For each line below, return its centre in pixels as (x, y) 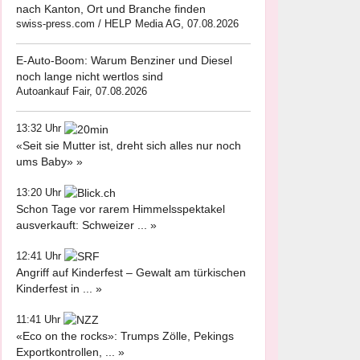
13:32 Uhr (40, 129)
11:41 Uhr (40, 320)
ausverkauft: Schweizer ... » (86, 225)
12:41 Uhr (40, 256)
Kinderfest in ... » (59, 289)
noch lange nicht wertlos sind (90, 77)
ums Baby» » (49, 161)
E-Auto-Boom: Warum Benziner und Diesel (124, 61)
